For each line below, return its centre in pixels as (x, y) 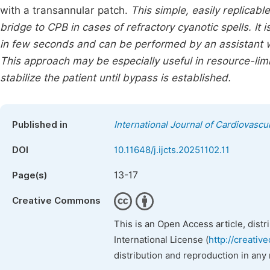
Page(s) (30, 175)
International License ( (161, 240)
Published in (40, 125)
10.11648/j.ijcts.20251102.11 (172, 150)
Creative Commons (56, 201)
